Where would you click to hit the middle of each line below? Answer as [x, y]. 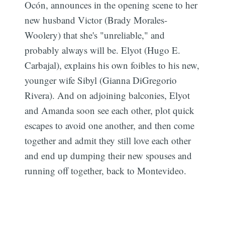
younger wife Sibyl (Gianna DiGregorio [101, 80]
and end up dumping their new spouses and [108, 155]
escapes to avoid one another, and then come [110, 125]
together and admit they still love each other [108, 140]
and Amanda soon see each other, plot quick [110, 110]
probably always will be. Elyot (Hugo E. [103, 50]
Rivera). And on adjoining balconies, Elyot [107, 95]
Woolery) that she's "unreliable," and [95, 35]
